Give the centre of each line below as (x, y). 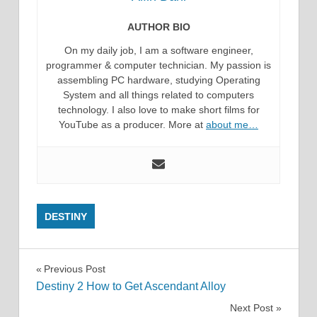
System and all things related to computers (158, 95)
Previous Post (74, 269)
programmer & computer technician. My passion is (158, 65)
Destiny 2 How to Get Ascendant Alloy (131, 287)
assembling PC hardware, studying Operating (158, 80)
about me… (232, 125)
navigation (85, 301)
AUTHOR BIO (158, 27)
